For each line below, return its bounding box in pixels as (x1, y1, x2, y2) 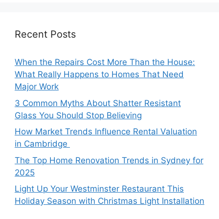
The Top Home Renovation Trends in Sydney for (15, 155, 203, 165)
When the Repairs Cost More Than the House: (15, 57, 195, 67)
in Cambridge (15, 139, 70, 149)
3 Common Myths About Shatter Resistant (15, 98, 181, 108)
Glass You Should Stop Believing (15, 110, 142, 120)
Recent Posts (15, 28, 76, 41)
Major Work (15, 82, 59, 92)
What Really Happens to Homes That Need (15, 69, 184, 80)
